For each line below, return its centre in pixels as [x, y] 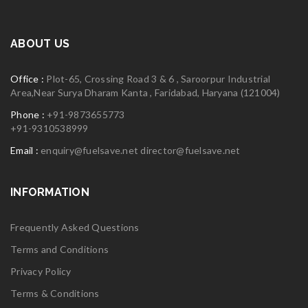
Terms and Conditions [59, 249]
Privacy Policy [41, 271]
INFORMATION [50, 192]
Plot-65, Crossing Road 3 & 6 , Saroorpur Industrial [158, 78]
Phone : [29, 114]
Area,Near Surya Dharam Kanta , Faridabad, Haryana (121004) [145, 92]
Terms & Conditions [55, 293]
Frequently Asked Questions [75, 227]
